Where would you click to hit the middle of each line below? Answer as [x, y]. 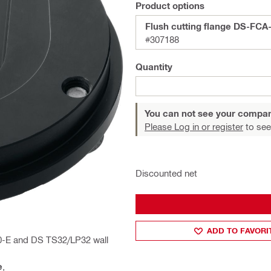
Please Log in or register [194, 126]
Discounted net [166, 173]
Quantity [154, 67]
